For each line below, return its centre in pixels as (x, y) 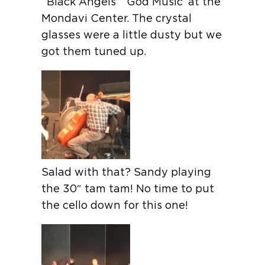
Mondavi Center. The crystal (117, 18)
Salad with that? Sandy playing (127, 172)
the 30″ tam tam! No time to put (128, 188)
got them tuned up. (94, 51)
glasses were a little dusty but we (132, 34)
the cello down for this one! (115, 205)
